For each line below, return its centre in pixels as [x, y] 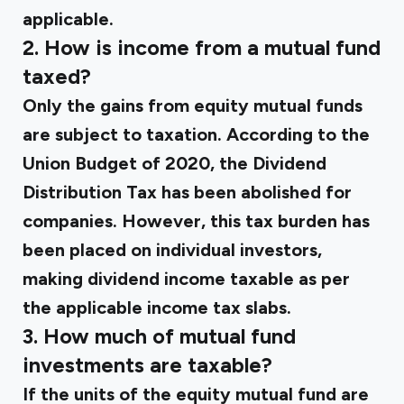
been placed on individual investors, [172, 250]
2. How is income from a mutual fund [202, 48]
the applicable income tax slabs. [157, 308]
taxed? [57, 77]
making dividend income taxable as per [186, 279]
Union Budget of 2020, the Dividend [174, 163]
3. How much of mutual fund [159, 336]
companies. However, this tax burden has [196, 221]
